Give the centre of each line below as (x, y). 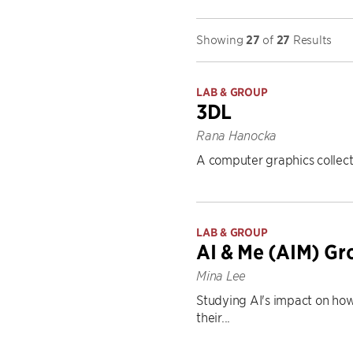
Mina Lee (221, 276)
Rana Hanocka (236, 136)
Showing (221, 39)
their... (213, 317)
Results (311, 39)
